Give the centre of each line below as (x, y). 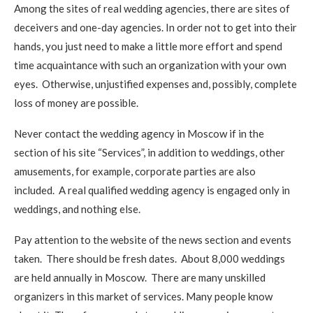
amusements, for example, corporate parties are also (135, 171)
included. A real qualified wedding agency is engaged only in (152, 190)
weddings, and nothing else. (77, 209)
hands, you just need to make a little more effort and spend (148, 46)
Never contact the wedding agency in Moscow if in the (139, 133)
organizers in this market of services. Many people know (143, 296)
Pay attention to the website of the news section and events (153, 240)
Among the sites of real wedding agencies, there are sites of (152, 8)
